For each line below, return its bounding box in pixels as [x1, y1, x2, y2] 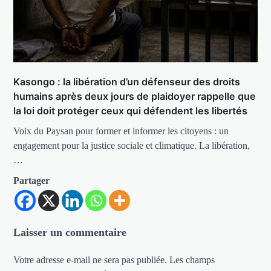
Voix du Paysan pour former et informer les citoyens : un [13, 125, 229, 136]
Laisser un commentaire [13, 226, 127, 238]
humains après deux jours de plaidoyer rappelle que [13, 90, 256, 102]
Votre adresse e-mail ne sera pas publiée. [13, 254, 168, 265]
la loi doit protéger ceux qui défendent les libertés [13, 104, 248, 117]
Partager [13, 175, 50, 186]
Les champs [169, 254, 215, 265]
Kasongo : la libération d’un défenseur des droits [13, 75, 241, 88]
